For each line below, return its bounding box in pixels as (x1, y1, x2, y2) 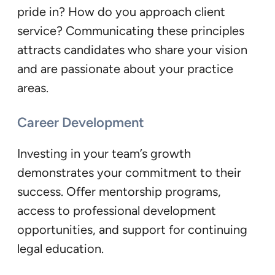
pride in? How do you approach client (17, 4, 225, 19)
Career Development (17, 114, 144, 131)
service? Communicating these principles (17, 23, 244, 38)
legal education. (17, 241, 104, 257)
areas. (17, 80, 48, 95)
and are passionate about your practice (17, 61, 233, 76)
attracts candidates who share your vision (17, 42, 247, 57)
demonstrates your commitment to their (17, 165, 241, 180)
